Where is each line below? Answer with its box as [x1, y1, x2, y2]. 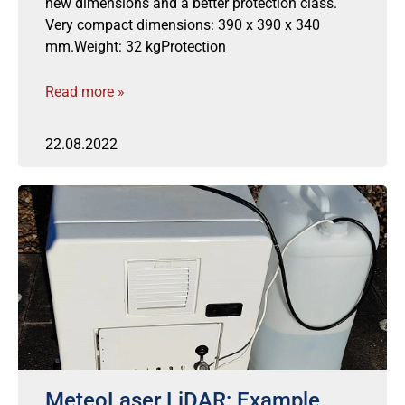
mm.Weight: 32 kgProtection [45, 38, 226, 55]
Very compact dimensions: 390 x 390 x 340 [45, 16, 320, 33]
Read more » [45, 83, 125, 100]
